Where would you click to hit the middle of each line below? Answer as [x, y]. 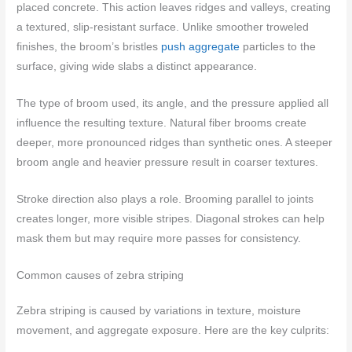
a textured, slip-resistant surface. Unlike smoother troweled [163, 27]
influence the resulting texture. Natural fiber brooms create [162, 123]
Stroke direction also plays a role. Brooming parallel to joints [165, 199]
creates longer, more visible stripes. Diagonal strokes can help [171, 218]
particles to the [278, 47]
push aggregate [201, 47]
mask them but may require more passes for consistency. [159, 238]
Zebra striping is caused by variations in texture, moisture [159, 310]
